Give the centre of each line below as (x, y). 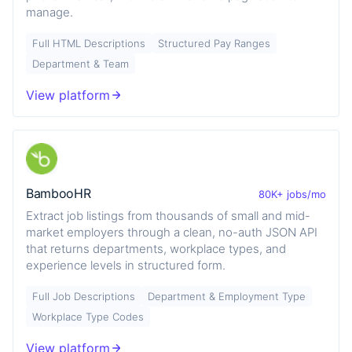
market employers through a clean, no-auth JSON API (172, 232)
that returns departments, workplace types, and (156, 248)
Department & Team (81, 63)
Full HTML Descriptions (89, 43)
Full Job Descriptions (84, 296)
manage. (49, 12)
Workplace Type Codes (88, 316)
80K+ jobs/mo (292, 194)
